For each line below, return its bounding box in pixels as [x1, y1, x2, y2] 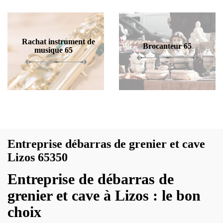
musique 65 [34, 46, 73, 54]
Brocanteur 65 [143, 41, 192, 50]
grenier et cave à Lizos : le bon [7, 187, 201, 204]
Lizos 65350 [7, 151, 68, 164]
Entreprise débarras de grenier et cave [7, 137, 205, 150]
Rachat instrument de [21, 37, 95, 46]
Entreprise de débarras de [7, 171, 174, 187]
